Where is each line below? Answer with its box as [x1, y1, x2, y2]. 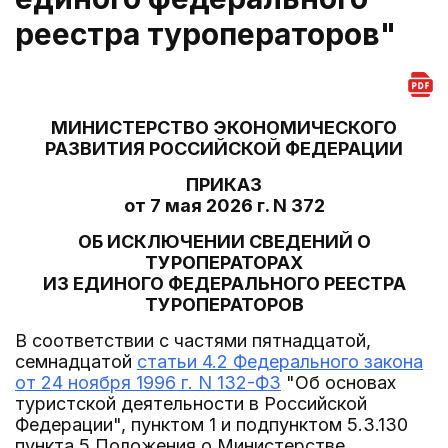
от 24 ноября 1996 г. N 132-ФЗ [15, 372, 281, 393]
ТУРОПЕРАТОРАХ [145, 252, 303, 273]
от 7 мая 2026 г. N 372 [123, 195, 325, 216]
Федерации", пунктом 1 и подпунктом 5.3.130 [15, 414, 408, 435]
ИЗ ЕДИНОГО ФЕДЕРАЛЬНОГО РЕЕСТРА [42, 273, 406, 294]
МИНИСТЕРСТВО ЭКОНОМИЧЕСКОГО [51, 117, 397, 138]
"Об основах [281, 372, 396, 393]
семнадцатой [15, 351, 137, 372]
